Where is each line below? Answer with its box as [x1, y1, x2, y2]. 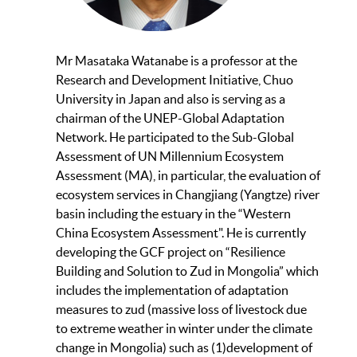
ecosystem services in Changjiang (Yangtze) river [56, 187, 320, 202]
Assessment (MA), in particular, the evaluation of [56, 168, 320, 183]
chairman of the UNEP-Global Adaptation [56, 111, 284, 126]
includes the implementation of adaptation [56, 283, 288, 298]
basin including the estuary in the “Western [56, 206, 291, 222]
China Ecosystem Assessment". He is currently [56, 226, 306, 241]
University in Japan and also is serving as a [56, 92, 285, 107]
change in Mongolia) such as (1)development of [56, 340, 312, 355]
